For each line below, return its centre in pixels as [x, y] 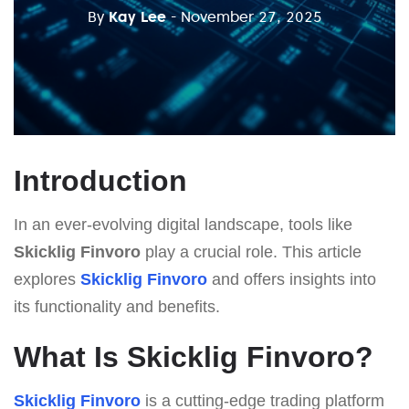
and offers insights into [292, 279]
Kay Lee [137, 16]
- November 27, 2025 [246, 16]
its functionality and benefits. [117, 306]
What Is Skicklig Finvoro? [194, 357]
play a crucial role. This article [251, 252]
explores [47, 279]
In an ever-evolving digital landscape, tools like [183, 224]
